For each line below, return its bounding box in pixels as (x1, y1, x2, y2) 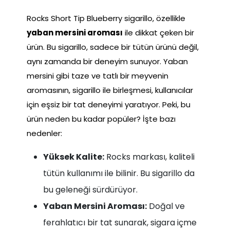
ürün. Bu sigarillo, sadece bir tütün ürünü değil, (27, 41, 199, 52)
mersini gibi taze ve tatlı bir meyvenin (27, 70, 168, 81)
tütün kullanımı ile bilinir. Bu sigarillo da (43, 167, 195, 179)
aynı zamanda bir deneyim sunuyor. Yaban (27, 55, 188, 67)
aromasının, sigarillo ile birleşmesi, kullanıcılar (27, 84, 193, 95)
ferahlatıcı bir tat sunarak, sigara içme (43, 216, 197, 228)
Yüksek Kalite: (43, 150, 104, 163)
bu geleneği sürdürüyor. (43, 183, 138, 196)
